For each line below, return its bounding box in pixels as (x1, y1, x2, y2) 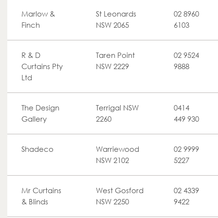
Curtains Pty (21, 62, 63, 71)
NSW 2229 (96, 62, 129, 71)
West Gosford (96, 186, 144, 195)
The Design (21, 103, 59, 112)
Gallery (21, 114, 47, 123)
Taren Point (96, 51, 135, 59)
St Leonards (96, 9, 136, 18)
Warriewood (96, 145, 139, 153)
